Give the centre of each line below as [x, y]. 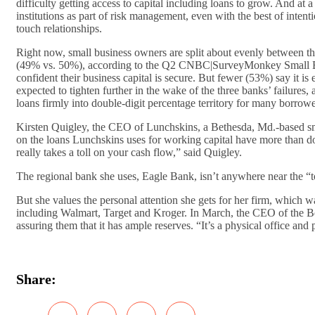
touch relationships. [59, 28]
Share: [36, 279]
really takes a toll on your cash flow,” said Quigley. [129, 152]
